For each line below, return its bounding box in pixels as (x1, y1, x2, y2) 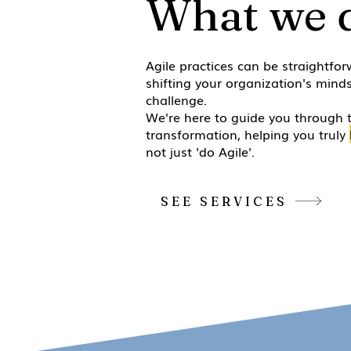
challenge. (145, 90, 207, 109)
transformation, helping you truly (145, 125, 349, 143)
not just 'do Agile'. (145, 142, 255, 161)
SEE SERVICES (160, 193, 288, 209)
